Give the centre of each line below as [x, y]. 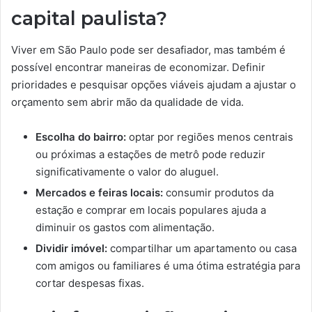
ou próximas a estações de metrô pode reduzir [150, 154]
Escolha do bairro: [81, 136]
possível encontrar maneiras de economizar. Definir [138, 67]
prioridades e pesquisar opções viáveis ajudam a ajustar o [154, 84]
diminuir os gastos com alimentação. [125, 227]
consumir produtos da [218, 192]
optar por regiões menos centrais [210, 136]
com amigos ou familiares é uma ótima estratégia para [168, 265]
